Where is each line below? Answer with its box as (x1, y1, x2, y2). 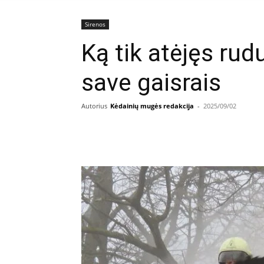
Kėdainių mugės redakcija (110, 101, 194, 110)
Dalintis (109, 128, 133, 137)
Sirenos (85, 20, 105, 28)
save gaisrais (81, 68, 221, 97)
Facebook (184, 128, 213, 137)
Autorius (81, 101, 107, 110)
